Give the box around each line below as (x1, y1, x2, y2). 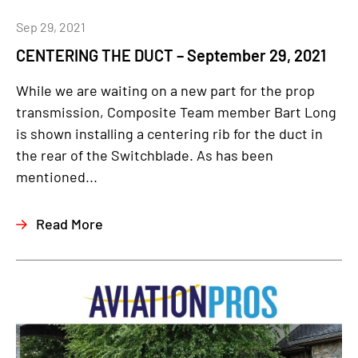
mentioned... (16, 168, 97, 185)
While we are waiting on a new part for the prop (16, 82, 315, 99)
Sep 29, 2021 (16, 19, 86, 34)
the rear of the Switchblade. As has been (16, 146, 273, 164)
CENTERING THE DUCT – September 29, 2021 (16, 46, 326, 65)
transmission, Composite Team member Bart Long (16, 103, 336, 121)
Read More (36, 215, 103, 233)
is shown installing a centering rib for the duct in (16, 125, 323, 142)
